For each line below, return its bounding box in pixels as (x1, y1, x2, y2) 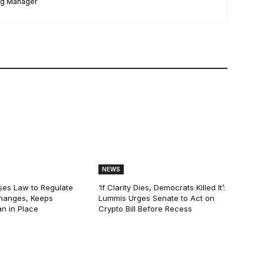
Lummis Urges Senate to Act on (98, 193, 215, 203)
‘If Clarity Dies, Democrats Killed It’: (98, 183, 226, 193)
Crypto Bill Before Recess (98, 204, 193, 214)
